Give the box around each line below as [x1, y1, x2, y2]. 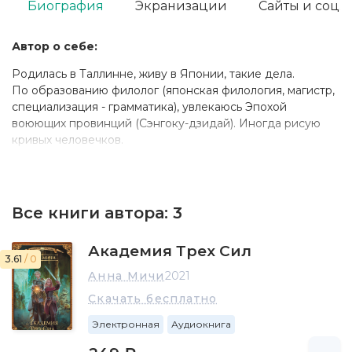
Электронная [92, 318, 159, 330]
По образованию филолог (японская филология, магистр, [12, 83, 335, 97]
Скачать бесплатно [88, 291, 218, 306]
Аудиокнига [171, 318, 231, 330]
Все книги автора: [12, 203, 173, 222]
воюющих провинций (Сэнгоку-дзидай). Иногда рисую [12, 116, 321, 130]
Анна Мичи [88, 269, 165, 283]
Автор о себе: [12, 39, 97, 53]
